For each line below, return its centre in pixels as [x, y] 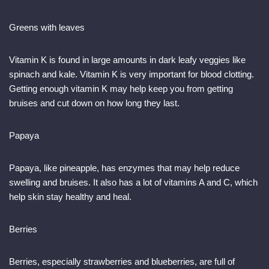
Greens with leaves [47, 28]
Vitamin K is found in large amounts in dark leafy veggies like [127, 60]
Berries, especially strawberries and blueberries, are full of [122, 262]
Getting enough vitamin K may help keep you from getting [121, 89]
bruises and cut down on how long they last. [94, 103]
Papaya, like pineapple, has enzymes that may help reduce [124, 168]
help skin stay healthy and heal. [70, 197]
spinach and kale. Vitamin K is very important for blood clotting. [131, 74]
